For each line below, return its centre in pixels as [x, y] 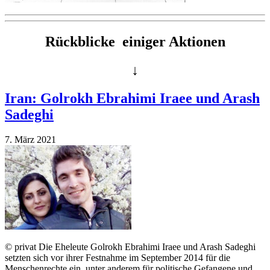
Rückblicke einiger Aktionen [135, 41]
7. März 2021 [30, 140]
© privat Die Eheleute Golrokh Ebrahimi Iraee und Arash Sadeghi [130, 247]
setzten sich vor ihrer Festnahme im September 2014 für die [118, 258]
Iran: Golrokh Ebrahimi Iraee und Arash [132, 98]
